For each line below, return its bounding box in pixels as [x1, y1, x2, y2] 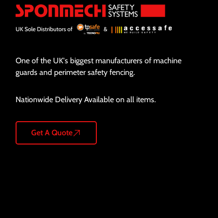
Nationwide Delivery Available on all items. [16, 94, 156, 104]
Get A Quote [31, 127, 73, 137]
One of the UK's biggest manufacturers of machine [16, 55, 182, 65]
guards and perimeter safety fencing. [16, 67, 135, 77]
